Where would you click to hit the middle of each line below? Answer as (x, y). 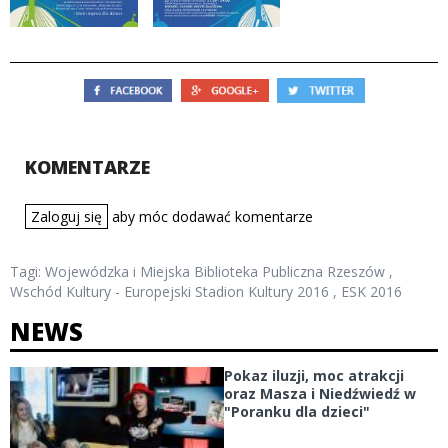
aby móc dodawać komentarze (210, 216)
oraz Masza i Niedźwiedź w (320, 393)
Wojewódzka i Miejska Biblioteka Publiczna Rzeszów (215, 271)
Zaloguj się (66, 216)
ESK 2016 (371, 291)
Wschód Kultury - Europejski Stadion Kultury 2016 (169, 291)
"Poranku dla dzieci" (297, 411)
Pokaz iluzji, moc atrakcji (314, 375)
